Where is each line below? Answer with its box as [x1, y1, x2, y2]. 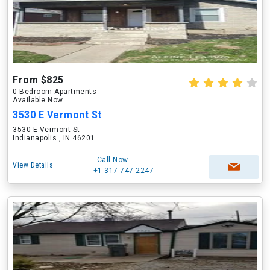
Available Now [13, 96, 63, 104]
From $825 [13, 74, 64, 86]
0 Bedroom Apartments [13, 87, 96, 96]
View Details [13, 161, 53, 169]
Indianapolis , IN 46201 [13, 134, 95, 142]
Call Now [96, 155, 128, 164]
